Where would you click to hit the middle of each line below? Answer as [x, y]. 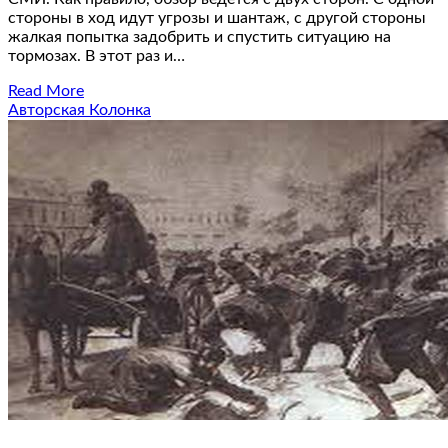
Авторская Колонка [79, 110]
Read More [46, 91]
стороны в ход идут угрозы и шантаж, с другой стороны [217, 18]
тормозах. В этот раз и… [96, 56]
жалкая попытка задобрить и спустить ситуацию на [199, 37]
